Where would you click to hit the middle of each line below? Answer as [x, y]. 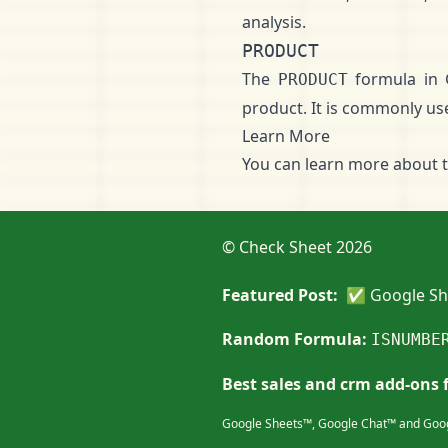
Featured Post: [280, 295]
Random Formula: [294, 339]
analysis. [274, 22]
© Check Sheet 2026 [297, 247]
